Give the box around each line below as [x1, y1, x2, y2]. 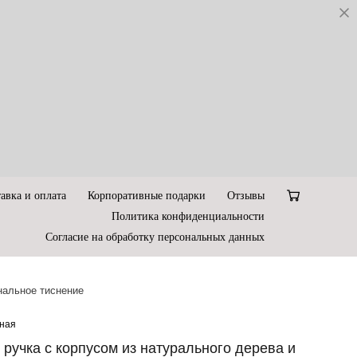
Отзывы [227, 190, 265, 202]
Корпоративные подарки [88, 190, 206, 202]
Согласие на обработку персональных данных [45, 231, 265, 243]
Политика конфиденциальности [112, 210, 265, 222]
